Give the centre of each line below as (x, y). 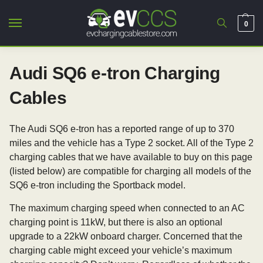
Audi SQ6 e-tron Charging (115, 73)
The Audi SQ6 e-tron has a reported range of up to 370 (122, 129)
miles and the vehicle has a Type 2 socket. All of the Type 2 (131, 143)
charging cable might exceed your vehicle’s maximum (121, 250)
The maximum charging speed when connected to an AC (127, 208)
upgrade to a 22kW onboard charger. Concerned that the (126, 236)
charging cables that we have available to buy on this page (131, 157)
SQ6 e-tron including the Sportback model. (97, 185)
